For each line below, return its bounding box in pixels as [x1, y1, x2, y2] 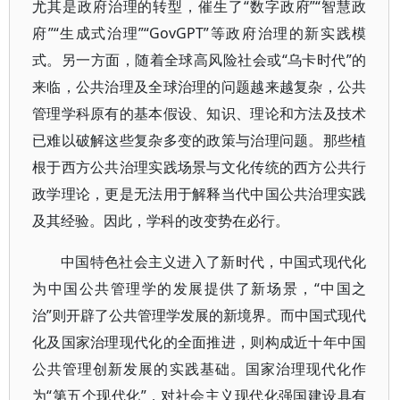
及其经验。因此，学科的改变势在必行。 [32, 211, 289, 230]
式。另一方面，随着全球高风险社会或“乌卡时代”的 [32, 50, 367, 70]
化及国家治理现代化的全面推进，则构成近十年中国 [32, 332, 367, 352]
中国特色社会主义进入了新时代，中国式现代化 [61, 252, 367, 271]
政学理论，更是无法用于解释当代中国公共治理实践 [32, 184, 367, 204]
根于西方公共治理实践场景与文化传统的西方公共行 [32, 157, 367, 177]
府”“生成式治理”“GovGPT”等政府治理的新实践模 [32, 23, 367, 43]
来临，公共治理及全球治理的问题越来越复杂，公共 [32, 77, 367, 96]
